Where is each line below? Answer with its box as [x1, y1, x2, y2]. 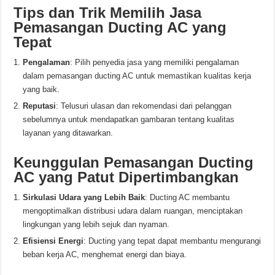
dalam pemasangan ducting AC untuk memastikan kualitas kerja [23, 71, 252, 80]
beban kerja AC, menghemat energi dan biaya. [23, 250, 187, 259]
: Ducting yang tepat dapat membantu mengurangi [83, 236, 261, 246]
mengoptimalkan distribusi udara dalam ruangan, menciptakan [23, 206, 243, 215]
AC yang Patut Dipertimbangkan [14, 169, 239, 185]
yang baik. [23, 85, 60, 94]
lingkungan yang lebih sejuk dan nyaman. [23, 220, 170, 229]
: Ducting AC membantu [145, 193, 230, 202]
